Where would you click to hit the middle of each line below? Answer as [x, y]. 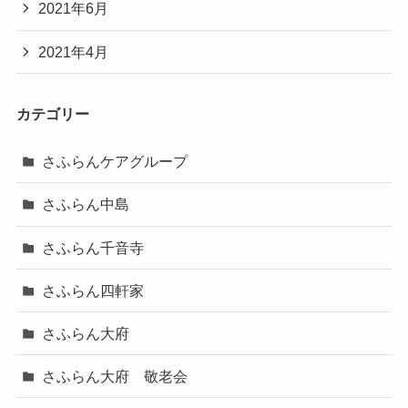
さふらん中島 [86, 204]
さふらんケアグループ [115, 162]
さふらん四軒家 [93, 290]
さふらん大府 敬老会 [115, 377]
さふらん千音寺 [93, 247]
